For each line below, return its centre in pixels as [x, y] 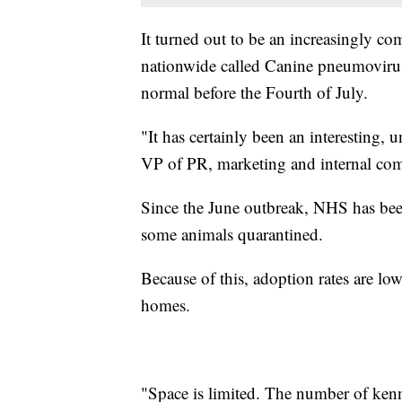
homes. [166, 305]
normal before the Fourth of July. [254, 92]
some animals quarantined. [232, 234]
